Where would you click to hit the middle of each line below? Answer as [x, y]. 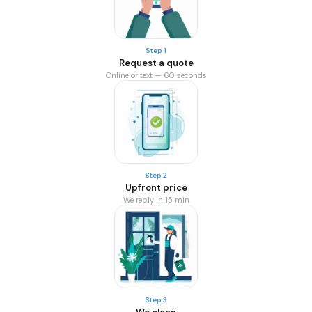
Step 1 [156, 50]
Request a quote [156, 63]
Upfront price [156, 188]
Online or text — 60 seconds [156, 75]
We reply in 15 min [156, 200]
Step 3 [156, 300]
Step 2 [156, 175]
